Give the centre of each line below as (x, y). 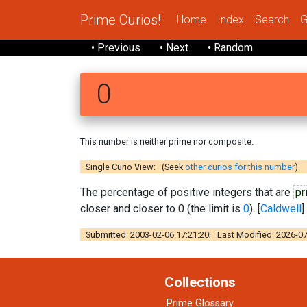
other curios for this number (240, 167)
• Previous (116, 47)
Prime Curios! (120, 20)
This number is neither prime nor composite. (167, 141)
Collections (200, 282)
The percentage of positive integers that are (187, 192)
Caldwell (281, 208)
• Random (230, 47)
